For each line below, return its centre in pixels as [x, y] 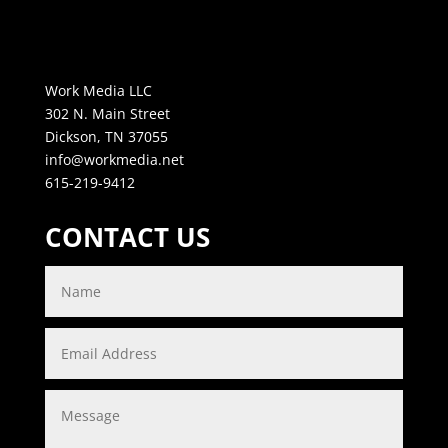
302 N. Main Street [107, 113]
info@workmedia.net [114, 159]
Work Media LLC [98, 90]
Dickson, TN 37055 [106, 136]
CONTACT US [127, 236]
